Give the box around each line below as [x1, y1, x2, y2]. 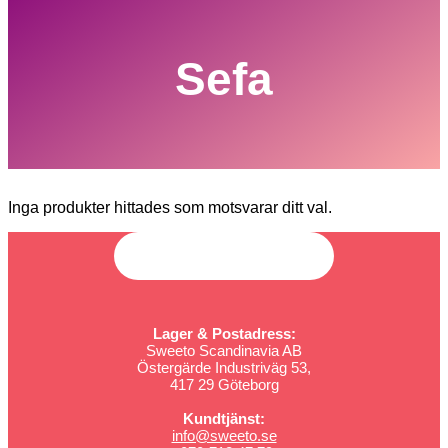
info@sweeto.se [171, 426, 277, 444]
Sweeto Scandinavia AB [146, 341, 302, 359]
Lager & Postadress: [152, 324, 296, 342]
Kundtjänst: [183, 409, 265, 427]
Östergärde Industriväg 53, [137, 358, 311, 376]
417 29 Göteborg [169, 375, 279, 393]
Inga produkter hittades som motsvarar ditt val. [8, 198, 332, 216]
